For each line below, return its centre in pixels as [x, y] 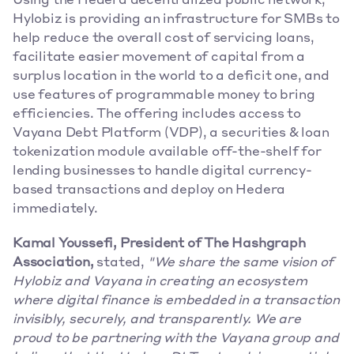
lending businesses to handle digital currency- [162, 171]
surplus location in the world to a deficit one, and [171, 77]
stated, [119, 263]
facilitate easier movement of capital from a [159, 58]
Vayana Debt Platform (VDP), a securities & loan [171, 134]
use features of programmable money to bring [164, 96]
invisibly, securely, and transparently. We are [157, 320]
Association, [53, 263]
